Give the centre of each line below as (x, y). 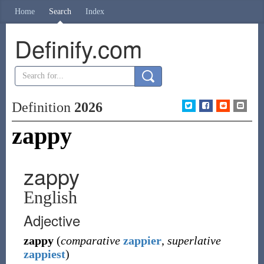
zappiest (44, 254)
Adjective (52, 220)
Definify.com (78, 48)
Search (60, 11)
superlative (194, 240)
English (50, 197)
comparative (90, 240)
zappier (142, 240)
